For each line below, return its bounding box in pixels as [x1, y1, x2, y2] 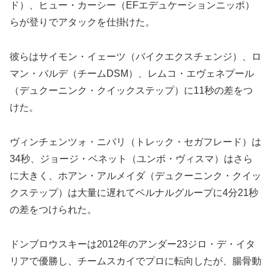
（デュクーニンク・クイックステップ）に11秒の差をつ [10, 85, 253, 96]
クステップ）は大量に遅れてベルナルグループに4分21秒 [10, 187, 258, 198]
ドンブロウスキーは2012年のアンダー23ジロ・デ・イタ [10, 238, 255, 249]
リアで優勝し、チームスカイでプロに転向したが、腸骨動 [10, 255, 261, 266]
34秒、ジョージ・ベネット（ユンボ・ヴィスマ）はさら [10, 153, 253, 164]
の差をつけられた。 [10, 204, 97, 215]
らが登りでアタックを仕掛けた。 [10, 17, 155, 28]
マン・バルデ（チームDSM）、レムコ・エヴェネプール [10, 68, 254, 79]
